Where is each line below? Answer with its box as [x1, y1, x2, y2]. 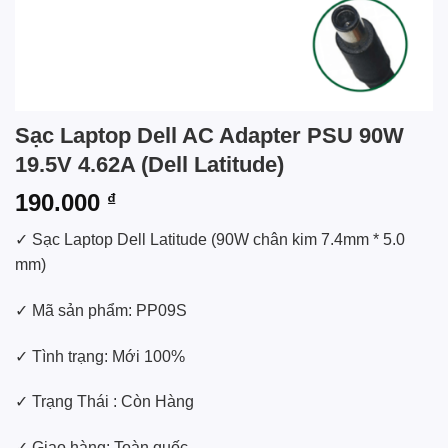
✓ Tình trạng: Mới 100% [15, 347, 185, 365]
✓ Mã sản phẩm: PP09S [15, 301, 187, 319]
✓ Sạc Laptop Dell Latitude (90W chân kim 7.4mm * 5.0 [15, 231, 405, 248]
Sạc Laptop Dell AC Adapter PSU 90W [15, 123, 404, 148]
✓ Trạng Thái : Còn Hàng [15, 393, 194, 411]
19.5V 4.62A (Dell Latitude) [15, 152, 284, 177]
